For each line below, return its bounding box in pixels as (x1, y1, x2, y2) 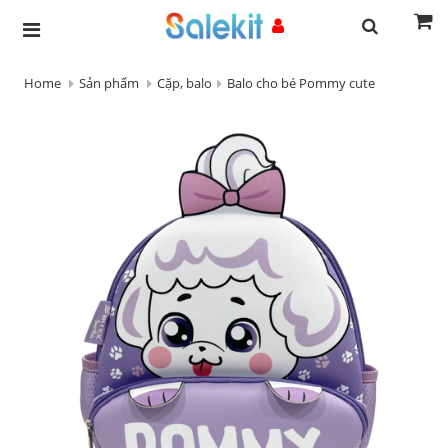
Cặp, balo (157, 74, 212, 92)
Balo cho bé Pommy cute (227, 74, 375, 92)
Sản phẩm (79, 74, 139, 92)
